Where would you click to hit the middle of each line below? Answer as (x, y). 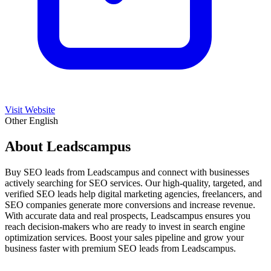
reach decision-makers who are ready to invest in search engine (125, 226)
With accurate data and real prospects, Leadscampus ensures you (128, 215)
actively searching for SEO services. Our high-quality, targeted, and (133, 183)
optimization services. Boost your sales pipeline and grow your (124, 237)
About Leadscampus (68, 146)
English (44, 120)
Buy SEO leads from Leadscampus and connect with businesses (127, 172)
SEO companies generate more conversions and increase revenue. (130, 204)
